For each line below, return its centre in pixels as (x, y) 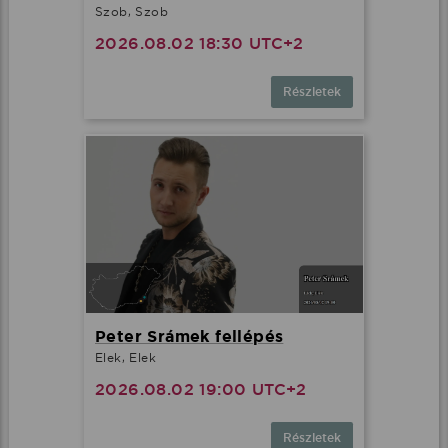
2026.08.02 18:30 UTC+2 (199, 44)
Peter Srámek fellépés (189, 336)
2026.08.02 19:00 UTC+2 (201, 389)
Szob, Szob (131, 12)
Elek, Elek (125, 357)
